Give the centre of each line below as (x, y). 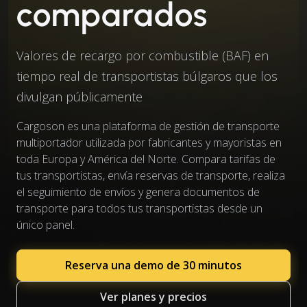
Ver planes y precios (153, 297)
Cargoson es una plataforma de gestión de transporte (148, 126)
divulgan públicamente (79, 97)
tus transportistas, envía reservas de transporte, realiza (151, 175)
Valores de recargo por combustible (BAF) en (143, 56)
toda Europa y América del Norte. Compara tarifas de (146, 159)
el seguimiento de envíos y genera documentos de (138, 192)
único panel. (46, 225)
